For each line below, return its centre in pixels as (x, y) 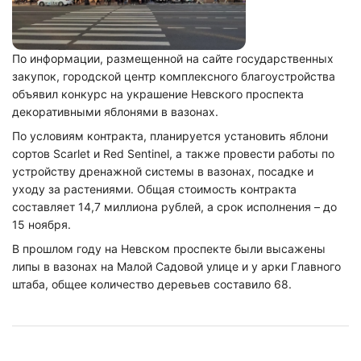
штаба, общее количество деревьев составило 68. (152, 284)
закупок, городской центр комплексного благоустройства (174, 76)
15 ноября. (41, 224)
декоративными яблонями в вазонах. (115, 112)
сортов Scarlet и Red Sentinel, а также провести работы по (173, 154)
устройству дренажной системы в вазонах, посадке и (163, 171)
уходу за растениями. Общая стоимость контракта (154, 189)
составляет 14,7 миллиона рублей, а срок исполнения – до (174, 207)
